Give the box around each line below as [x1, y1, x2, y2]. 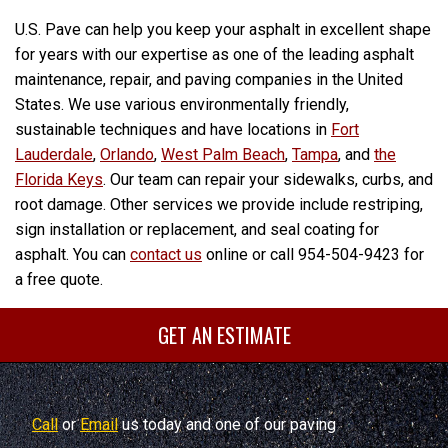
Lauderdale [15, 145, 93, 165]
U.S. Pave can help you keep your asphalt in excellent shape [15, 20, 431, 40]
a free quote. [15, 270, 103, 290]
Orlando [100, 145, 154, 165]
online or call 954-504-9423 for [206, 245, 424, 265]
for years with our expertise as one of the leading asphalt [15, 45, 414, 65]
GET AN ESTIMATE [157, 320, 291, 351]
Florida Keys [15, 170, 103, 190]
